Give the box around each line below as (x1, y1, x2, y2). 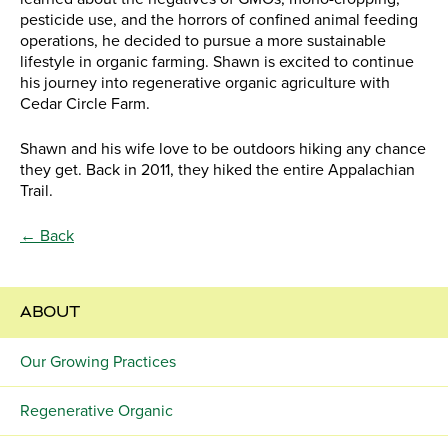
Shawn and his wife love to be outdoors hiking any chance (20, 139, 426, 160)
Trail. (20, 181, 53, 202)
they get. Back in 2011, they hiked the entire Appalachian (20, 160, 415, 181)
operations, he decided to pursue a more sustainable (20, 31, 386, 52)
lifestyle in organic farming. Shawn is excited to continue (20, 52, 414, 73)
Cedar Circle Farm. (20, 94, 150, 115)
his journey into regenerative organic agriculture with (20, 73, 390, 94)
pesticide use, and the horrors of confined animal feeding (20, 10, 418, 31)
